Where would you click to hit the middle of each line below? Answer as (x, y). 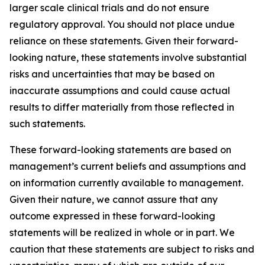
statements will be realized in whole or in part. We (122, 232)
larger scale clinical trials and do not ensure (109, 8)
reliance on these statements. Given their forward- (124, 41)
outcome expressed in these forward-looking (112, 216)
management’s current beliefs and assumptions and (128, 166)
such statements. (47, 124)
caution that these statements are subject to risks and (132, 249)
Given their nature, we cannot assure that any (114, 199)
